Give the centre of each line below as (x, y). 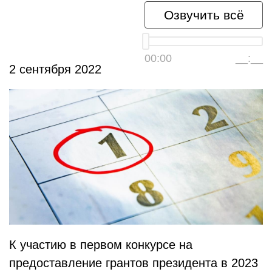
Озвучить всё (204, 15)
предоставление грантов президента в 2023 (134, 263)
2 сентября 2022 (55, 69)
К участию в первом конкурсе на (101, 244)
